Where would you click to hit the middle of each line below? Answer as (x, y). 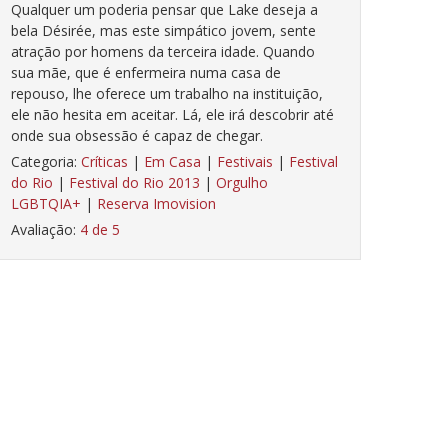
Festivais (245, 162)
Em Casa (172, 162)
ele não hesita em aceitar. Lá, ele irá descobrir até (172, 115)
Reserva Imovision (156, 204)
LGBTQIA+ (46, 204)
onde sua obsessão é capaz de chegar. (137, 136)
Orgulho (242, 183)
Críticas (104, 162)
